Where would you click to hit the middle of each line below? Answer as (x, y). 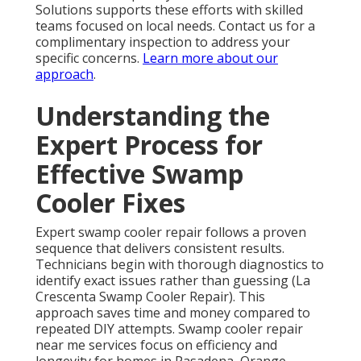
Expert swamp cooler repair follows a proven (171, 232)
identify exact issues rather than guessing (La (173, 281)
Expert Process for (149, 145)
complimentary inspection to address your (163, 42)
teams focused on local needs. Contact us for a (175, 26)
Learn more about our (210, 58)
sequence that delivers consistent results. (160, 249)
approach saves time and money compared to (173, 313)
